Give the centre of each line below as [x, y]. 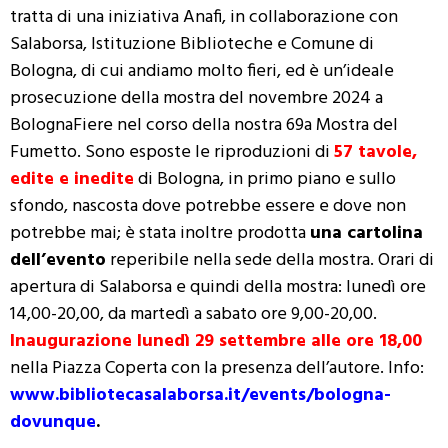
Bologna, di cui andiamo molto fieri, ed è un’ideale [202, 71]
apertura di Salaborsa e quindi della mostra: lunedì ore [218, 287]
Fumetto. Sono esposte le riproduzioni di [172, 152]
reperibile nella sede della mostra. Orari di [270, 260]
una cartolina [366, 233]
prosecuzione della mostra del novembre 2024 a [196, 98]
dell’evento [58, 260]
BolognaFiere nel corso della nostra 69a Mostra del [204, 125]
